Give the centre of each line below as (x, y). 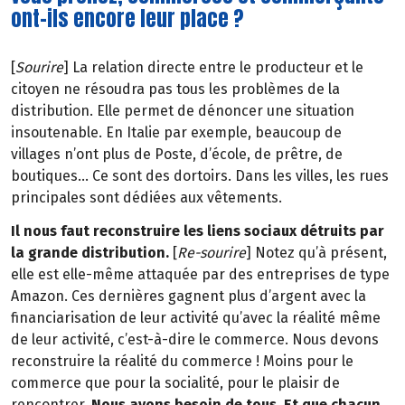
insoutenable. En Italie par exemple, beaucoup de (176, 132)
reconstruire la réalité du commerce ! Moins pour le (182, 361)
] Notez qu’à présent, (316, 252)
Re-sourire (212, 252)
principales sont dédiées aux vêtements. (146, 197)
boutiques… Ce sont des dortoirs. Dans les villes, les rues (200, 175)
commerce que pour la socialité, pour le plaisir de (175, 382)
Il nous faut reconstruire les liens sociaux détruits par (198, 231)
